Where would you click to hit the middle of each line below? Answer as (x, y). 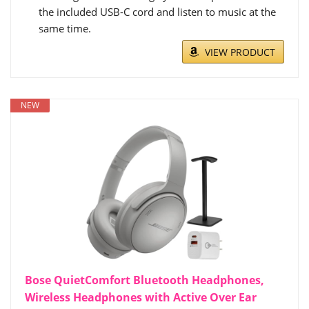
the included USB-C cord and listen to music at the (157, 12)
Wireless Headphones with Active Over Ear (141, 297)
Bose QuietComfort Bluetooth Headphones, (144, 280)
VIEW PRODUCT (240, 52)
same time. (65, 28)
